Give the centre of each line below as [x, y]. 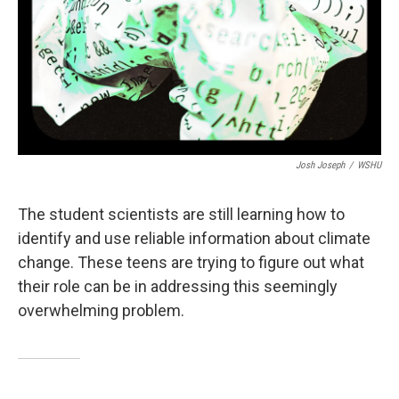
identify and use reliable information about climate [194, 238]
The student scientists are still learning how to [181, 214]
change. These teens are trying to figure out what [191, 262]
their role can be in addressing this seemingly [178, 286]
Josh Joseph [320, 165]
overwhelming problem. [101, 310]
